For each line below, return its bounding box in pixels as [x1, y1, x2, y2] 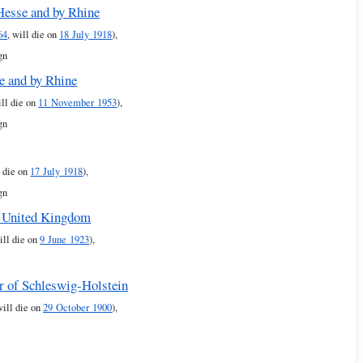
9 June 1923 [40, 232, 90, 246]
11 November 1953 [38, 96, 117, 110]
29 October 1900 [43, 301, 113, 315]
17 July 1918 [30, 164, 83, 178]
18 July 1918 [59, 27, 113, 41]
